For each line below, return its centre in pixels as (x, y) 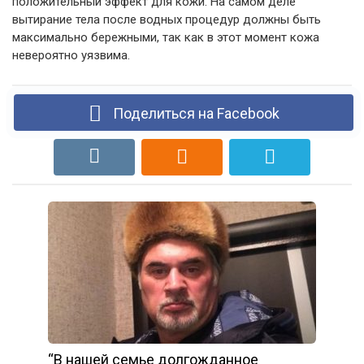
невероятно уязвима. (71, 55)
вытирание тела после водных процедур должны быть (167, 19)
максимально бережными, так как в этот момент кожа (166, 37)
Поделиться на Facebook (194, 113)
